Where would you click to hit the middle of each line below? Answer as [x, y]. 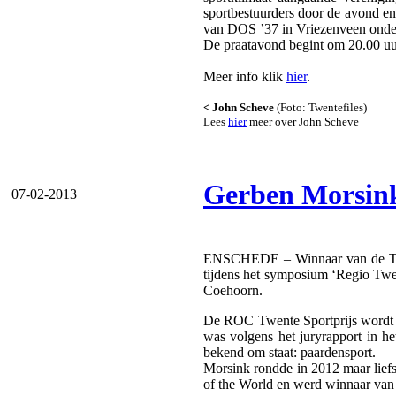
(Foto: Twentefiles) [322, 108]
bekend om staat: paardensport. [289, 353]
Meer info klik [245, 77]
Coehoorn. [233, 291]
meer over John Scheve [303, 122]
